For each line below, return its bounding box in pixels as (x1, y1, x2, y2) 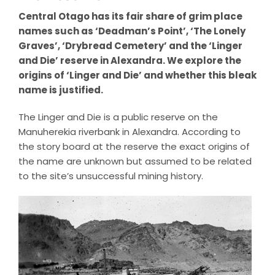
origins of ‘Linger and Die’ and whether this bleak (18, 69, 257, 82)
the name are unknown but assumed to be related (18, 155, 252, 168)
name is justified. (18, 83, 103, 97)
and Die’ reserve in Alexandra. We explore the (18, 54, 241, 68)
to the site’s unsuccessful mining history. (18, 169, 203, 183)
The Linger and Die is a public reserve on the (18, 110, 218, 124)
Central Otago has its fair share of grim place (18, 10, 242, 23)
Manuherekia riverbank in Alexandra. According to (18, 125, 241, 139)
